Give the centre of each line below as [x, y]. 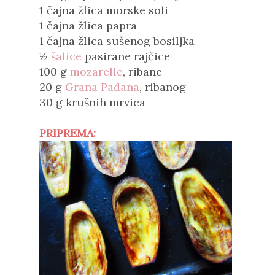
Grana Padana [102, 87]
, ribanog [163, 87]
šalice [66, 56]
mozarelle [96, 72]
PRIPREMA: [68, 133]
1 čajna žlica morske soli [104, 10]
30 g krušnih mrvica [92, 102]
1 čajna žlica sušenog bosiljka [117, 41]
